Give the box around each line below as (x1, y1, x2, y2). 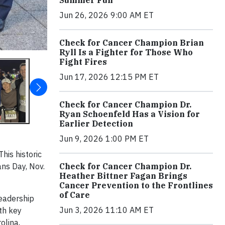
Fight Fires (59, 56, 107, 67)
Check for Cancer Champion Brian (59, 37, 204, 48)
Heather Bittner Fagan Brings (59, 170, 187, 181)
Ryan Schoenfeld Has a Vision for (59, 108, 200, 119)
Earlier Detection (59, 118, 133, 129)
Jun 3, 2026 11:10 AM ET (59, 204, 154, 215)
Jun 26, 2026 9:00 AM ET (59, 10, 154, 20)
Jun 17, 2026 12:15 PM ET (59, 71, 159, 82)
